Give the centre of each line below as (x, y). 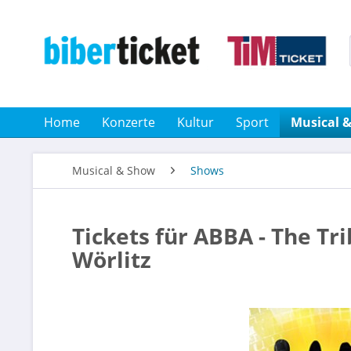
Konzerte (128, 122)
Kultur (195, 122)
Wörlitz (112, 259)
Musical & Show (114, 170)
